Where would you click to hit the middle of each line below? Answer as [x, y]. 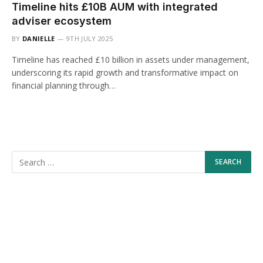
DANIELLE [39, 38]
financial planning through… [64, 85]
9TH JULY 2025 [90, 38]
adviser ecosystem [62, 21]
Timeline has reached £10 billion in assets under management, [131, 60]
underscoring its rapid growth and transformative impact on [125, 73]
